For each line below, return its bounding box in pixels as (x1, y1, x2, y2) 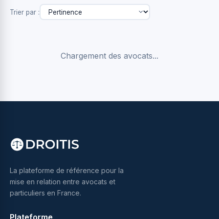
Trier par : (10, 8, 40, 16)
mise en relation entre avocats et (10, 178, 115, 186)
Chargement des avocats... (61, 51, 158, 61)
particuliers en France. (10, 189, 81, 197)
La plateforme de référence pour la (10, 167, 124, 175)
